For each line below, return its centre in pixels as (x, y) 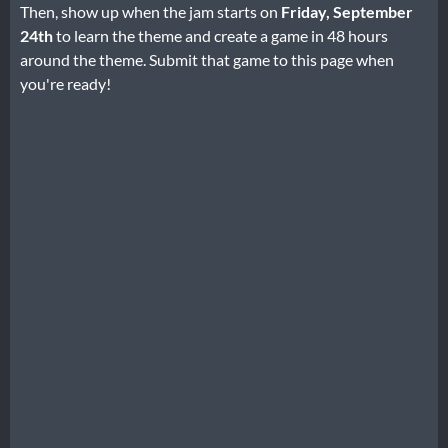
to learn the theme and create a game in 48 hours (220, 35)
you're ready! (65, 83)
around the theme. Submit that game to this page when (207, 59)
